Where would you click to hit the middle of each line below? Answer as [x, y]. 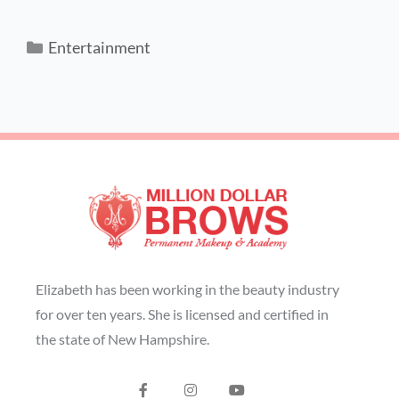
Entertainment [99, 47]
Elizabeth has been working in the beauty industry [187, 289]
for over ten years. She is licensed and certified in [182, 314]
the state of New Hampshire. [122, 339]
